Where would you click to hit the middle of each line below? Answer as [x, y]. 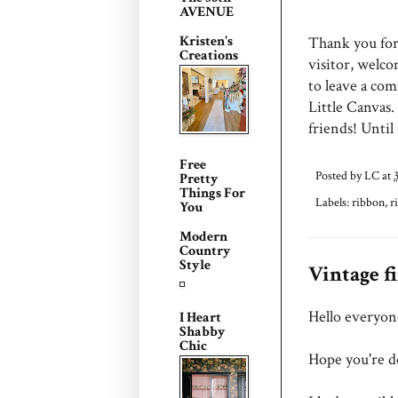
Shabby [203, 332]
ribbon [368, 202]
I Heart [200, 318]
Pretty [199, 179]
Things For [212, 193]
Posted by [340, 175]
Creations [209, 56]
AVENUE [207, 12]
